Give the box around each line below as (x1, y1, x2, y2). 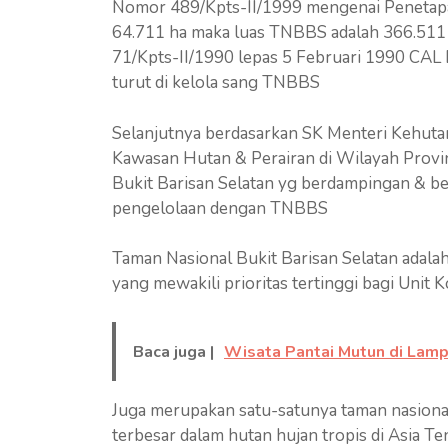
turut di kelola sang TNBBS (112, 71, 320, 94)
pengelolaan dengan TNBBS (112, 196, 328, 220)
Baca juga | (133, 340, 214, 363)
